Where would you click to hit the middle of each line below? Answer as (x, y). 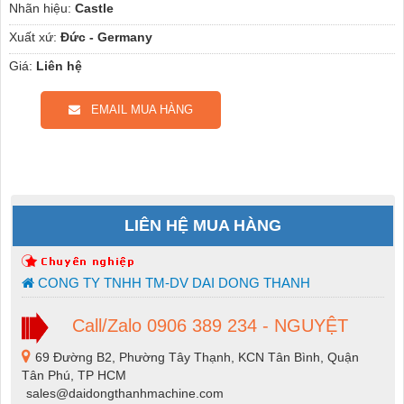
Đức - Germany (106, 37)
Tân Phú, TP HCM (73, 375)
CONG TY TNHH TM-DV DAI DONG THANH (172, 283)
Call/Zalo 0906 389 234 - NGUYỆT (207, 326)
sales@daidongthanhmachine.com (124, 393)
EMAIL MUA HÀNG (136, 110)
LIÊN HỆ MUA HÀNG (203, 226)
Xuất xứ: (32, 37)
